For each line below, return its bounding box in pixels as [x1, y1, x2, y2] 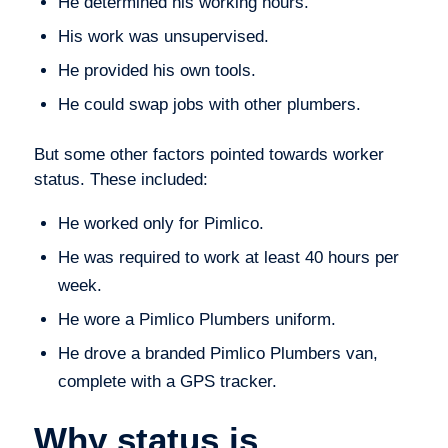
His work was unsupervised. [57, 27, 269, 47]
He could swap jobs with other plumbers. [57, 95, 361, 115]
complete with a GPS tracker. [57, 371, 277, 391]
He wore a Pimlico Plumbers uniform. [57, 309, 336, 329]
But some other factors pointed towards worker [33, 145, 384, 165]
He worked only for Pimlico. [57, 213, 264, 233]
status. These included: [33, 170, 208, 190]
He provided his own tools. [57, 61, 256, 81]
